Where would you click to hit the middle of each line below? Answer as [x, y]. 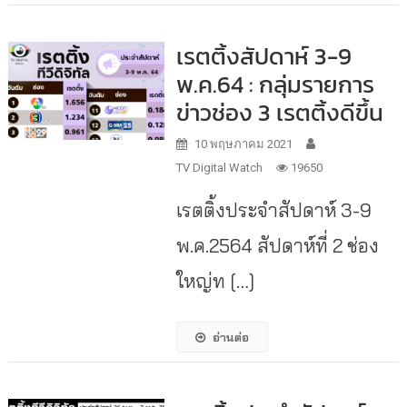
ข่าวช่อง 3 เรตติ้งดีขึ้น [279, 112]
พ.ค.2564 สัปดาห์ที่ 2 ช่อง [277, 245]
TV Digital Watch [219, 168]
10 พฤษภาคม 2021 [243, 144]
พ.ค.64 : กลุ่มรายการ [275, 84]
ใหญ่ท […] [215, 281]
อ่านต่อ [230, 337]
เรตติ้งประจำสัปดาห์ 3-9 [273, 210]
